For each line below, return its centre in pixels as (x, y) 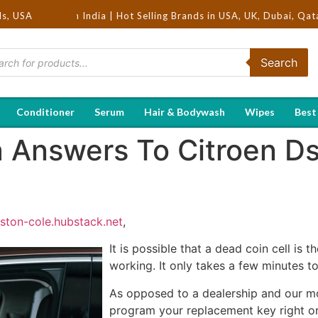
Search (279, 63)
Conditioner (45, 111)
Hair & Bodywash (185, 111)
